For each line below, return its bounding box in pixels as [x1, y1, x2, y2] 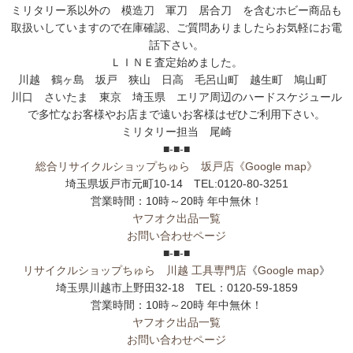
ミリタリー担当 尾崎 [121, 124, 232, 138]
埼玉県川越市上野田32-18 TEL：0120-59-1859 [55, 281, 298, 294]
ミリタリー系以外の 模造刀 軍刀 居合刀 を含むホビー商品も [11, 3, 342, 17]
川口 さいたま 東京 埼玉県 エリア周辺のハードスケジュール [11, 90, 342, 103]
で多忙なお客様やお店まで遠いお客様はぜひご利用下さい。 [28, 107, 325, 121]
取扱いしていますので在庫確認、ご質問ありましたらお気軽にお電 [11, 20, 342, 34]
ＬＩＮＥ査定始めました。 [110, 55, 243, 69]
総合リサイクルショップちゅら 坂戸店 [35, 159, 234, 173]
